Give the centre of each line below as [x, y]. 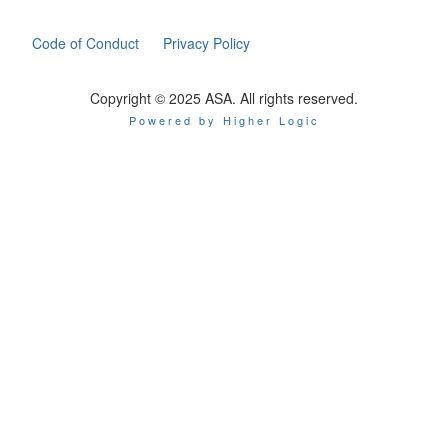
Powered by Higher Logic [224, 119]
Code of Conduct [86, 42]
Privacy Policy [207, 42]
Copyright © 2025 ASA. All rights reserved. [224, 97]
